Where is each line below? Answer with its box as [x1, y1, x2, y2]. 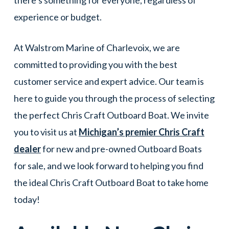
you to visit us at [13, 126, 79, 138]
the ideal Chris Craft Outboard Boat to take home [13, 177, 209, 189]
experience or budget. [13, 11, 103, 23]
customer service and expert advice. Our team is [13, 76, 204, 87]
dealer [13, 143, 41, 155]
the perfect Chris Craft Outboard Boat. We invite [13, 109, 209, 121]
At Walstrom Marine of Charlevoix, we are [13, 42, 180, 54]
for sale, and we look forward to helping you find [13, 160, 203, 172]
